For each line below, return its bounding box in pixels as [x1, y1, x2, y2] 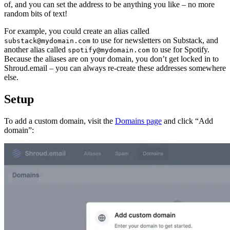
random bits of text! [4, 9, 67, 18]
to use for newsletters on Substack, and [90, 36, 218, 45]
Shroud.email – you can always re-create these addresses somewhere [4, 64, 226, 73]
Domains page [115, 116, 162, 125]
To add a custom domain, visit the [4, 116, 115, 125]
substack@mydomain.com [4, 37, 90, 45]
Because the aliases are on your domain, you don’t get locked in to [4, 54, 219, 64]
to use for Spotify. [150, 45, 209, 54]
